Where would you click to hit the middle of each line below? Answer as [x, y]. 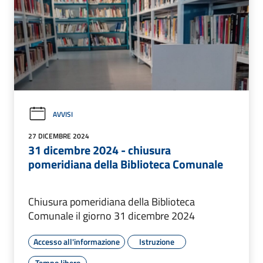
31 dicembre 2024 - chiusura [100, 150]
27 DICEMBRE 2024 [59, 136]
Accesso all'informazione [77, 242]
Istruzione [157, 242]
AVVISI [63, 114]
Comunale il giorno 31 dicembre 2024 [112, 216]
